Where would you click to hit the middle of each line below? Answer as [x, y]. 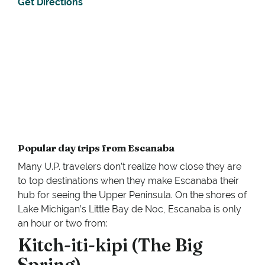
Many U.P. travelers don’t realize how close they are [130, 167]
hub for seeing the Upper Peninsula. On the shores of [132, 195]
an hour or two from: [63, 224]
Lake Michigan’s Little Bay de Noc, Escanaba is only [130, 209]
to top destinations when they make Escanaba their [128, 181]
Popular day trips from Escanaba [96, 148]
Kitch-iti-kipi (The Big [110, 245]
